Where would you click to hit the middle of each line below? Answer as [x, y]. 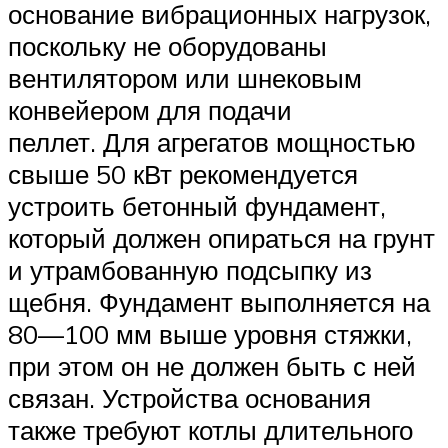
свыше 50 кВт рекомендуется [183, 174]
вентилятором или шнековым [185, 78]
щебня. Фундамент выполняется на [219, 302]
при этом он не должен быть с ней [212, 366]
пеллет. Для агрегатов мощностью [212, 142]
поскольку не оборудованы [167, 46]
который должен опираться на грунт [221, 238]
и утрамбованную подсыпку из [190, 270]
